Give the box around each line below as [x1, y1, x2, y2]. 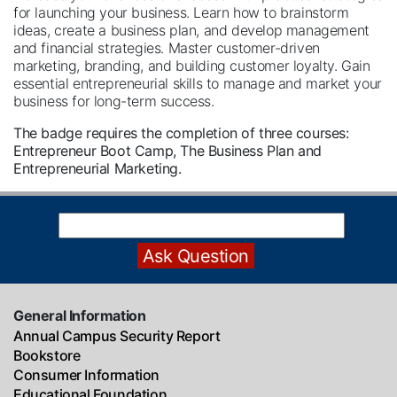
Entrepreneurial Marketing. [13, 160, 182, 177]
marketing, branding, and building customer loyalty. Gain [13, 57, 370, 74]
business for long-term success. [13, 92, 214, 110]
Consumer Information [13, 366, 160, 384]
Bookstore [13, 346, 81, 364]
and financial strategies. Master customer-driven [13, 39, 320, 57]
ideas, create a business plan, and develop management [13, 21, 370, 39]
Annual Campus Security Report [13, 327, 221, 345]
